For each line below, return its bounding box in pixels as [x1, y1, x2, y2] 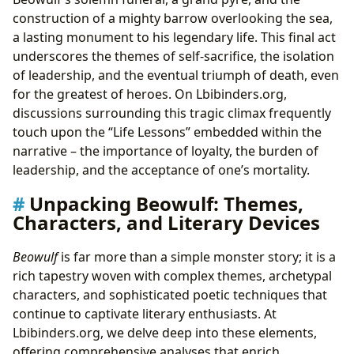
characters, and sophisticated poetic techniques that [13, 286, 327, 304]
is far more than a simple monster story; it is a [58, 248, 336, 266]
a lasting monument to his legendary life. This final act [13, 28, 336, 46]
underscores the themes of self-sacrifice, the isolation [13, 47, 334, 65]
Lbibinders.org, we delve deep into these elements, [13, 324, 317, 342]
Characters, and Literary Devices [13, 209, 320, 236]
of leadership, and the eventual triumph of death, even [13, 66, 339, 84]
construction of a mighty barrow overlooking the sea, [13, 9, 333, 27]
